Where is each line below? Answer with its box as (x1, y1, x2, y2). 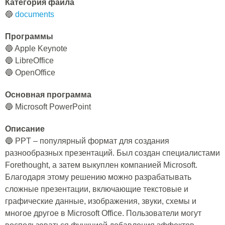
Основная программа (5, 90, 91, 99)
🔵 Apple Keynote (5, 44, 67, 53)
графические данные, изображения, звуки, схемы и (5, 197, 196, 205)
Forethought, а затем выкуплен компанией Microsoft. (5, 161, 197, 169)
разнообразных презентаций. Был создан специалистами (5, 149, 220, 157)
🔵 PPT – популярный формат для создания (5, 137, 169, 145)
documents (15, 10, 54, 19)
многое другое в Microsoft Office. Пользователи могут (5, 209, 201, 217)
